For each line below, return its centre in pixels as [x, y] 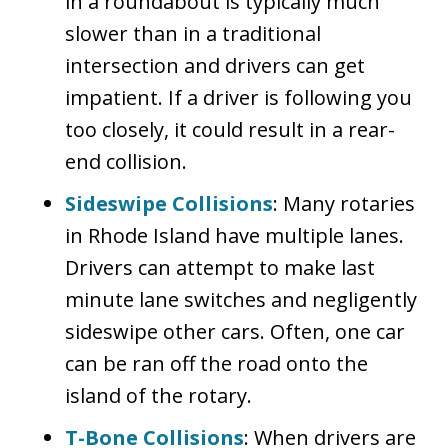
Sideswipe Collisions [169, 203]
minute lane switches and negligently [241, 299]
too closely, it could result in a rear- [230, 129]
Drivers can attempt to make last [220, 267]
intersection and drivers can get [215, 65]
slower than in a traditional [193, 33]
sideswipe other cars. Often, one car [235, 331]
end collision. [126, 161]
